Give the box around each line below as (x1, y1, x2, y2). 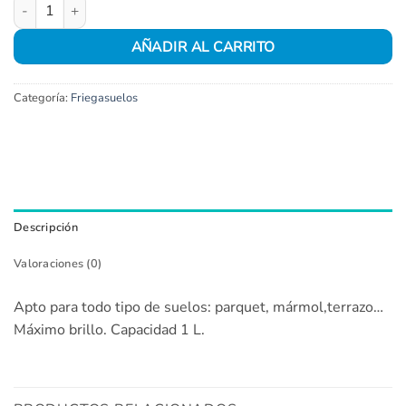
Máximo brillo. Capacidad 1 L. (14, 319, 205, 340)
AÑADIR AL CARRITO (130, 37, 275, 57)
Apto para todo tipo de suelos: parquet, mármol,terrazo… (14, 296, 383, 317)
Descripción (14, 218, 78, 236)
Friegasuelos (71, 89, 138, 106)
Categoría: (14, 89, 71, 106)
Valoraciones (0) (14, 255, 102, 272)
